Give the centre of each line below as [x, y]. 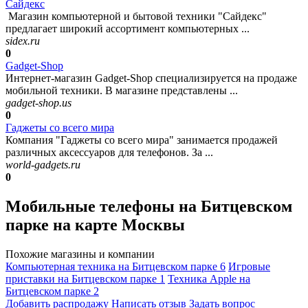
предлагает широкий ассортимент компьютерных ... [128, 29]
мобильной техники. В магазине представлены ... [122, 91]
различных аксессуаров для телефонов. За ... [109, 153]
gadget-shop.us [38, 103]
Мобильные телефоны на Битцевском [149, 207]
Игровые [249, 266]
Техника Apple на [209, 279]
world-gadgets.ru [43, 165]
